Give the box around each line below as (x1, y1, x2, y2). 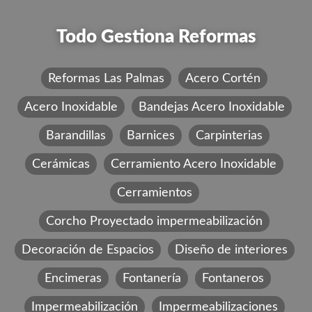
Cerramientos (116, 185, 192, 199)
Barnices (127, 128, 175, 142)
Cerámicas (32, 157, 90, 171)
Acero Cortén (185, 71, 260, 85)
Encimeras (45, 271, 102, 285)
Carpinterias (196, 128, 263, 142)
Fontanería (123, 271, 181, 285)
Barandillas (46, 128, 106, 142)
